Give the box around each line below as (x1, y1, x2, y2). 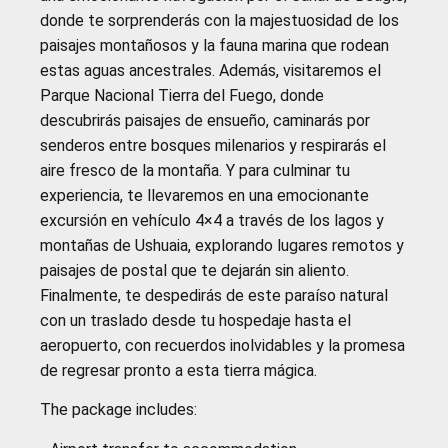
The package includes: (40, 400, 197, 420)
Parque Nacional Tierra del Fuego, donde (40, 85, 324, 105)
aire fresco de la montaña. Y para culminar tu (40, 160, 350, 180)
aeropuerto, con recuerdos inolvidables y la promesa (40, 335, 405, 355)
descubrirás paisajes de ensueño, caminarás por (40, 110, 370, 130)
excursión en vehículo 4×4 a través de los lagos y (40, 210, 384, 230)
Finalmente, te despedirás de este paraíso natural (40, 285, 388, 305)
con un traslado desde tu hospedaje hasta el (40, 310, 351, 330)
